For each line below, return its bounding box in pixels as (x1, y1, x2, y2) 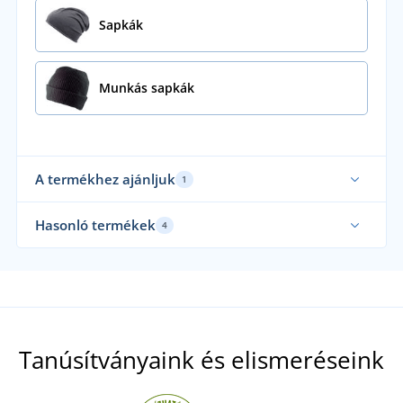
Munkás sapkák (98, 79, 194, 97)
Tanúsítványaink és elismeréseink (19, 344, 384, 377)
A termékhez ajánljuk (34, 170, 175, 189)
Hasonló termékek (34, 216, 156, 235)
